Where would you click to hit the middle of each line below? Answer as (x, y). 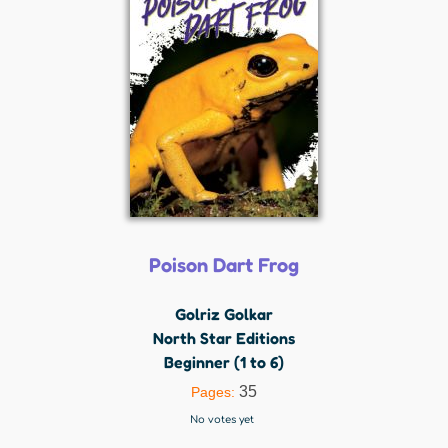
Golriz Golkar (224, 314)
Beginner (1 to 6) (224, 362)
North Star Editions (224, 338)
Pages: (215, 392)
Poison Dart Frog (224, 265)
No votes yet (221, 419)
